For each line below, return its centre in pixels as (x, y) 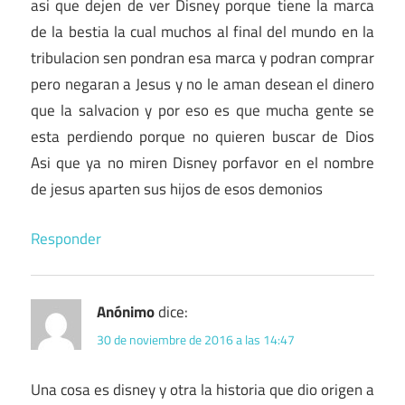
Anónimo (126, 311)
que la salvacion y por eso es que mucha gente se (202, 111)
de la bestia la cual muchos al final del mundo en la (202, 32)
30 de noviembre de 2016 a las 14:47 (196, 340)
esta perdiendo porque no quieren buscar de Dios (202, 137)
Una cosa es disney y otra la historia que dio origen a (202, 390)
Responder (66, 238)
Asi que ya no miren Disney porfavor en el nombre (202, 163)
